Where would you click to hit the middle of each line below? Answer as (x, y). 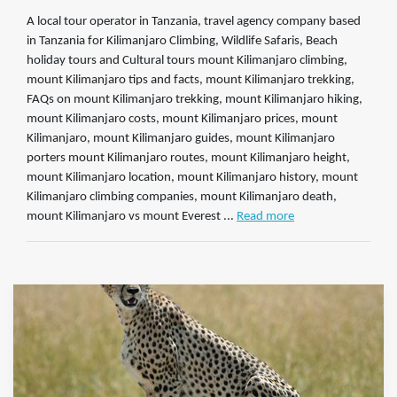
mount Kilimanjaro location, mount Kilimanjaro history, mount (192, 177)
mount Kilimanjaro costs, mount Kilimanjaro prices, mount (182, 119)
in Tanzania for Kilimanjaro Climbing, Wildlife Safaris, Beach (182, 41)
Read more (265, 216)
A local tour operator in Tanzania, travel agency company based (194, 21)
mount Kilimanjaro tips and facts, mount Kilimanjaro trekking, (191, 80)
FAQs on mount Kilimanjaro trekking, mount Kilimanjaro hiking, (195, 99)
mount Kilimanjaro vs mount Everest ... (130, 216)
